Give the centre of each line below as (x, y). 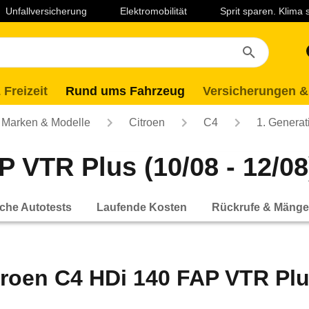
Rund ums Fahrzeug (125, 91)
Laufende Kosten (142, 207)
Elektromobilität (153, 11)
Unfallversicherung (46, 11)
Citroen (147, 122)
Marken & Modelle (46, 122)
